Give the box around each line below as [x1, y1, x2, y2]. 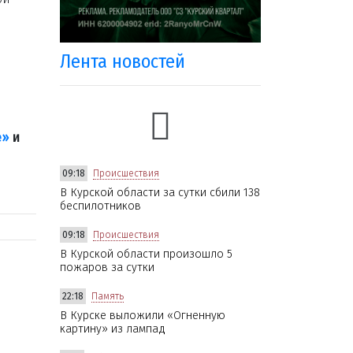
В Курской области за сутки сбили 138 [60, 185, 260, 199]
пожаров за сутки [60, 260, 154, 274]
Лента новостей [60, 50, 185, 72]
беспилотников [60, 199, 141, 213]
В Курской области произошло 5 [60, 247, 232, 261]
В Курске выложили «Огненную [60, 308, 225, 322]
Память [91, 290, 124, 302]
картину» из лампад [60, 321, 165, 336]
